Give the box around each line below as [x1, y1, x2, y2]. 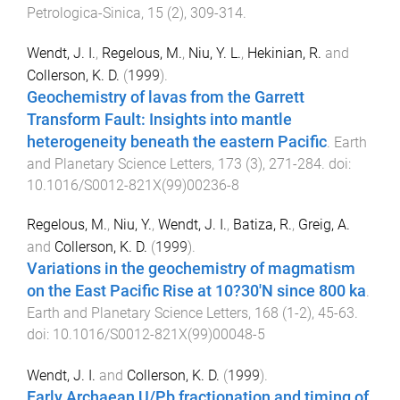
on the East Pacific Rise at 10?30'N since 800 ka [27, 282, 366, 301]
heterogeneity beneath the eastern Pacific [27, 132, 327, 151]
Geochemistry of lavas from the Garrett [27, 87, 304, 106]
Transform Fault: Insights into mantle [27, 110, 292, 129]
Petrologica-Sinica [27, 4, 141, 21]
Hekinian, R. [247, 44, 321, 62]
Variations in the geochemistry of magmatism [27, 260, 355, 279]
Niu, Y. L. [188, 44, 241, 62]
